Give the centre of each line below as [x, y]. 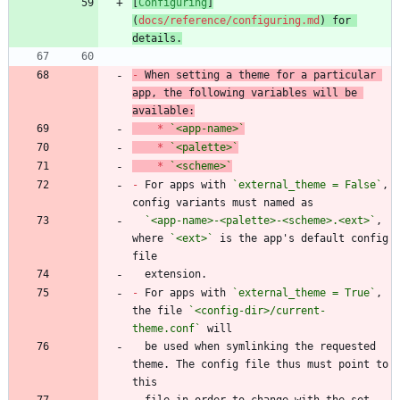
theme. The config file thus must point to [260, 364]
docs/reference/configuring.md [229, 20]
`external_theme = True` [304, 292]
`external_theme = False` [307, 184]
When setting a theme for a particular [257, 75]
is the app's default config [301, 238]
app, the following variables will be [245, 92]
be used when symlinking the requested [138, 346]
